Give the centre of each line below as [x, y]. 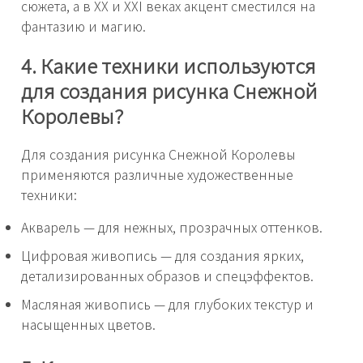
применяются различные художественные [157, 174]
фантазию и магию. [83, 26]
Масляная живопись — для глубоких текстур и [167, 303]
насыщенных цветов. [88, 324]
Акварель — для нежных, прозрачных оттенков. [172, 226]
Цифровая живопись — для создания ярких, [162, 255]
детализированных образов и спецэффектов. [167, 275]
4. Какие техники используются [169, 65]
